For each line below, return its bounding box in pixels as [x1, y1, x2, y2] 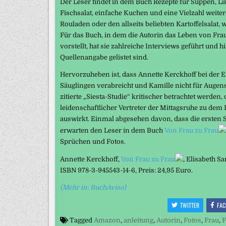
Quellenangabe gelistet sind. [60, 53, 148, 61]
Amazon [94, 216, 121, 224]
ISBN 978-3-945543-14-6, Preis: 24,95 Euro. [60, 166, 194, 174]
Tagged [68, 216, 94, 224]
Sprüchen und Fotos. [60, 137, 126, 145]
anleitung [124, 216, 153, 224]
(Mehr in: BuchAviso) [60, 183, 126, 191]
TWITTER [180, 200, 200, 209]
